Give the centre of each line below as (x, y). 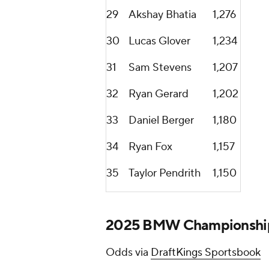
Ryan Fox (150, 147)
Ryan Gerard (159, 94)
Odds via (128, 253)
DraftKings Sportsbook (206, 253)
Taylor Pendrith (165, 174)
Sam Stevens (160, 68)
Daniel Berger (161, 121)
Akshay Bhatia (162, 15)
